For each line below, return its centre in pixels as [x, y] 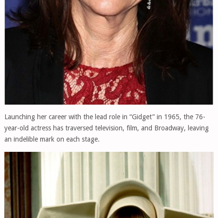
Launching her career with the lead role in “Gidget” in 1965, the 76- [105, 117]
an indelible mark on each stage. [52, 139]
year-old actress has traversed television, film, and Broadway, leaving [106, 128]
